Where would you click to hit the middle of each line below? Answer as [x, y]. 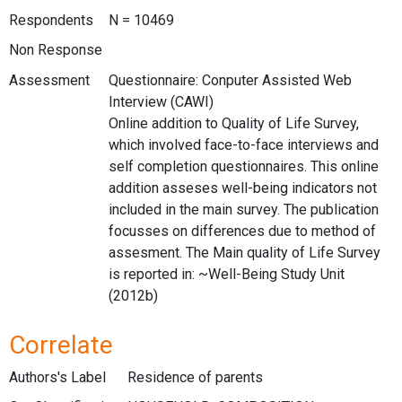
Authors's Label [57, 377]
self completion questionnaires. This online [243, 166]
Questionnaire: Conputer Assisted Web [230, 80]
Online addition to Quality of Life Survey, [233, 123]
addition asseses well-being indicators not [242, 188]
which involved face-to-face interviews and [243, 144]
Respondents [51, 20]
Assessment [49, 80]
